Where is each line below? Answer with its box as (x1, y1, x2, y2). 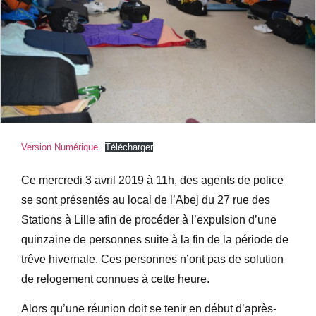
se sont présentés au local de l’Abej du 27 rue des (21, 193, 270, 206)
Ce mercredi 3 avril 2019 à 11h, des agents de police (21, 174, 284, 186)
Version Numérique (21, 141, 98, 152)
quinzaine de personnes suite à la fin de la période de (21, 233, 288, 245)
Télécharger (104, 141, 153, 152)
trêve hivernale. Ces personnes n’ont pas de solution (21, 253, 284, 265)
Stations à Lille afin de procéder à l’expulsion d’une (21, 213, 276, 226)
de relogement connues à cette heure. (21, 272, 209, 285)
